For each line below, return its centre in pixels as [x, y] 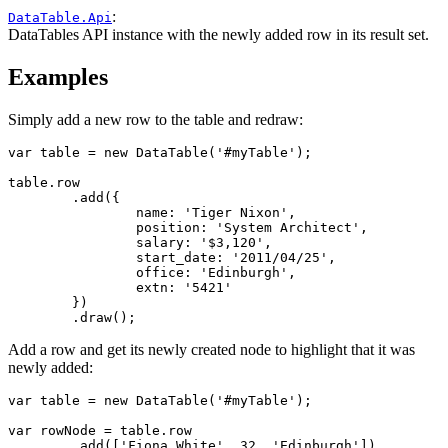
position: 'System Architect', [72, 228]
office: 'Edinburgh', [72, 273]
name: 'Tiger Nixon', [72, 213]
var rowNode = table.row [100, 431]
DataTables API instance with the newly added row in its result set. [218, 35]
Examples [58, 77]
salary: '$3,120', [72, 243]
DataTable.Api [60, 18]
